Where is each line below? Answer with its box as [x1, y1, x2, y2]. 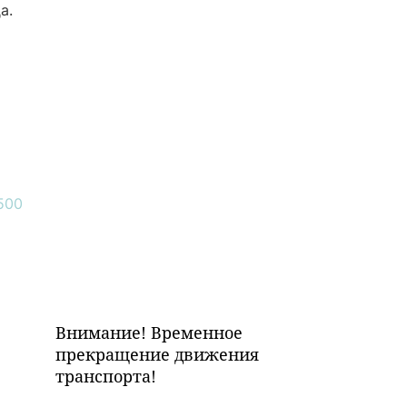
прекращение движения [55, 343, 259, 366]
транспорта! [55, 365, 156, 388]
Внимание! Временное [55, 322, 243, 344]
